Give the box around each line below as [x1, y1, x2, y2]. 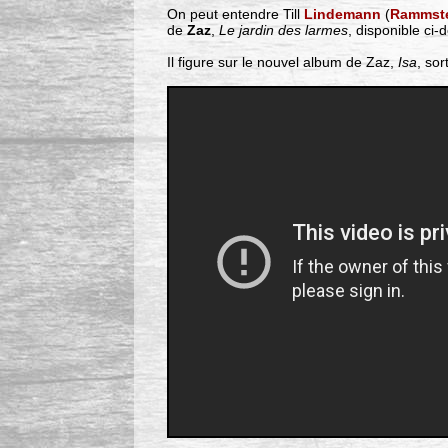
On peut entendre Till [166, 6, 305, 23]
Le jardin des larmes [218, 22, 348, 39]
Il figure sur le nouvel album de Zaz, [166, 54, 398, 71]
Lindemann [304, 6, 382, 23]
